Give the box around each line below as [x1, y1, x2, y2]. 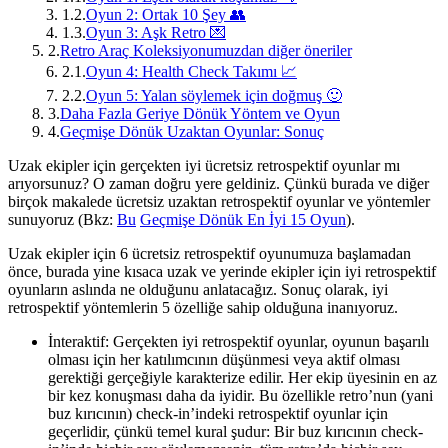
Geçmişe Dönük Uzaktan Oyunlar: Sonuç [60, 122, 324, 140]
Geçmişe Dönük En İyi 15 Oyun [140, 210, 346, 228]
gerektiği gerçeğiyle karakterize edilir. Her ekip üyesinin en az [48, 368, 437, 386]
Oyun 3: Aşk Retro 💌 [86, 23, 226, 41]
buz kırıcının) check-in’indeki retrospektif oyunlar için [48, 404, 388, 422]
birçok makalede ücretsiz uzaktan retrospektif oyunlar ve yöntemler [8, 192, 430, 210]
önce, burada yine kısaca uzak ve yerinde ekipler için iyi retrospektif [8, 262, 436, 280]
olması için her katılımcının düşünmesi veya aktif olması [48, 350, 400, 368]
